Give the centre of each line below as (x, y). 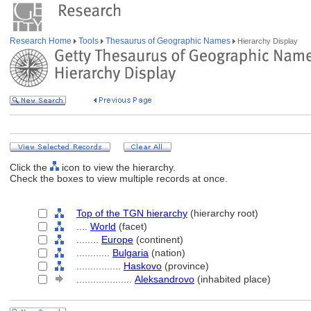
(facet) (132, 226)
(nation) (167, 253)
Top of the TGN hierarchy (132, 213)
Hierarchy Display (267, 41)
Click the (30, 167)
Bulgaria (131, 253)
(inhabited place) (233, 279)
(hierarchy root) (223, 213)
